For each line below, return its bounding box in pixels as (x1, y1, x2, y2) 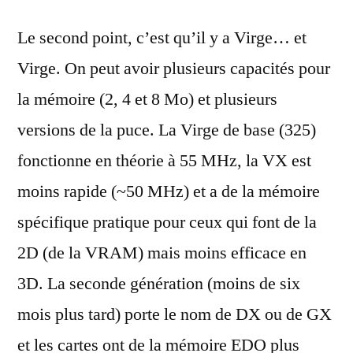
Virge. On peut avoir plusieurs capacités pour (17, 58, 330, 80)
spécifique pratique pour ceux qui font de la (17, 211, 317, 234)
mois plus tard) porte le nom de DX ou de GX (17, 303, 332, 326)
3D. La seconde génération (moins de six (17, 273, 300, 295)
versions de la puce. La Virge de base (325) (17, 119, 316, 142)
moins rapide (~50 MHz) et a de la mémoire (17, 180, 320, 203)
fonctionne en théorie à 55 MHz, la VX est (17, 150, 311, 173)
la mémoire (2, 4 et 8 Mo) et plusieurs (17, 88, 277, 111)
